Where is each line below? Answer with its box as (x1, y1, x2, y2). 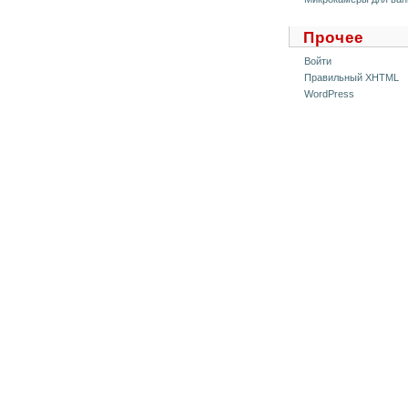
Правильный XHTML (304, 72, 399, 83)
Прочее (303, 29, 363, 46)
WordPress (304, 88, 354, 99)
